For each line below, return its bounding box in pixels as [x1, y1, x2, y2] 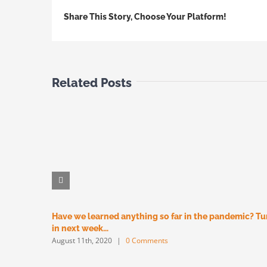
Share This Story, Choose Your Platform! [64, 12, 226, 22]
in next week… [52, 223, 108, 233]
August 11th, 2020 [52, 235, 112, 246]
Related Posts [52, 76, 132, 91]
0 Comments [126, 235, 168, 246]
